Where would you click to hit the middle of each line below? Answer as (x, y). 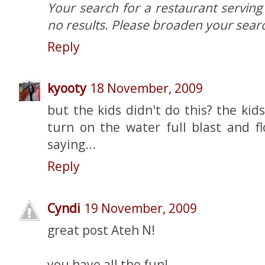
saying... (72, 144)
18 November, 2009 (146, 88)
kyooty (67, 88)
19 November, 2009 (140, 208)
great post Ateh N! (101, 230)
